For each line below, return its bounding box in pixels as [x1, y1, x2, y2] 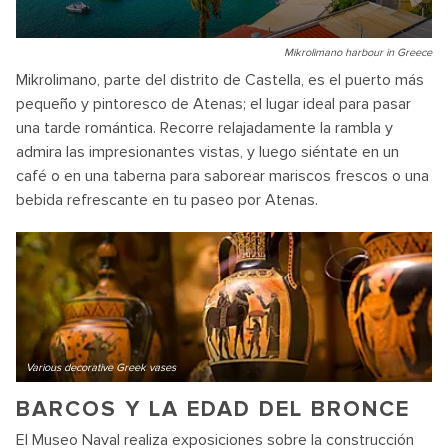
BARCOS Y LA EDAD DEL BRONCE [16, 396, 410, 423]
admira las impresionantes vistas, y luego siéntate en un [16, 142, 399, 162]
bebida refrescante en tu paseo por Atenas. [16, 190, 318, 210]
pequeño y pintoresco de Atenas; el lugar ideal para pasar [16, 94, 411, 114]
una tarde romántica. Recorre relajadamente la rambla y [16, 118, 393, 138]
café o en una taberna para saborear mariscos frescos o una [16, 166, 429, 186]
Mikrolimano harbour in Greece [284, 46, 432, 59]
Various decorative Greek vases [26, 361, 176, 374]
